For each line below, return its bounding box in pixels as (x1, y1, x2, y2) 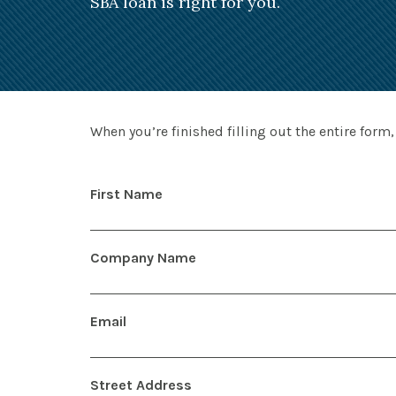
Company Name (90, 248, 196, 266)
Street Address (90, 376, 192, 393)
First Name (90, 185, 163, 202)
